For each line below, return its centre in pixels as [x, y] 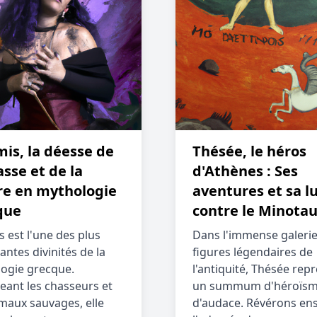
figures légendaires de [253, 252]
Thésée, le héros [249, 151]
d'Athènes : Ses [245, 171]
